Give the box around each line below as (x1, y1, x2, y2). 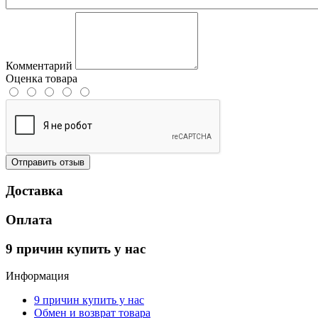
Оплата (6, 212, 53, 227)
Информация (6, 270, 69, 283)
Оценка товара (6, 72, 77, 85)
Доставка (6, 183, 63, 199)
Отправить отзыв (11, 157, 84, 168)
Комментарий (6, 60, 72, 72)
